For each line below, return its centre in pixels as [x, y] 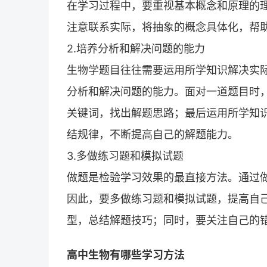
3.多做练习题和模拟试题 [125, 156]
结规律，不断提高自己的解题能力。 [153, 134]
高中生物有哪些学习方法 [126, 254]
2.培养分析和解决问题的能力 [136, 48]
